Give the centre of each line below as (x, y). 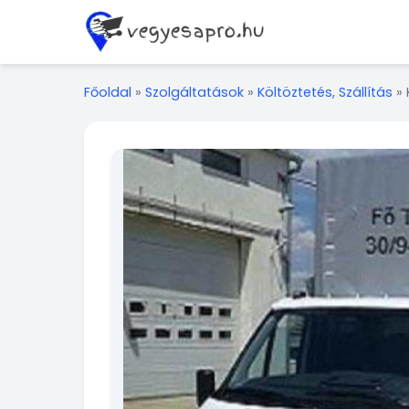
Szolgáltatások (194, 92)
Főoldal (108, 92)
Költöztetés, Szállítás (325, 92)
